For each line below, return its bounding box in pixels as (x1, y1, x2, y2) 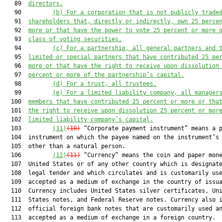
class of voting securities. (28, 36, 122, 43)
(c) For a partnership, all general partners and (53, 45, 216, 52)
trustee (122, 80, 150, 87)
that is (129, 9, 157, 16)
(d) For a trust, (53, 80, 111, 87)
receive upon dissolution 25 (73, 107, 167, 114)
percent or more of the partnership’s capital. (28, 71, 184, 78)
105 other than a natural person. (4, 143, 125, 150)
